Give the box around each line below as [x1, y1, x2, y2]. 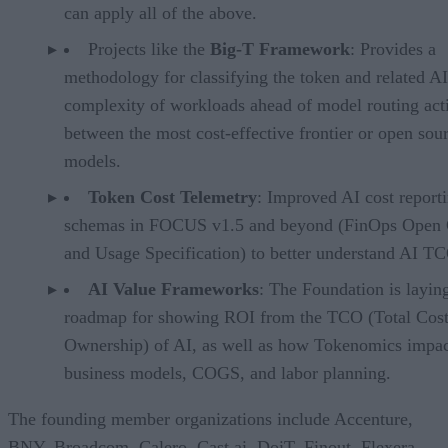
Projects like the [88, 38, 210, 59]
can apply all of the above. [64, 2, 257, 23]
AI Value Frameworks [88, 278, 259, 299]
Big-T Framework [210, 38, 350, 59]
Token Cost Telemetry [88, 186, 257, 207]
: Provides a [350, 38, 436, 59]
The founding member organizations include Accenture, [8, 408, 413, 429]
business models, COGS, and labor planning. [64, 362, 391, 383]
